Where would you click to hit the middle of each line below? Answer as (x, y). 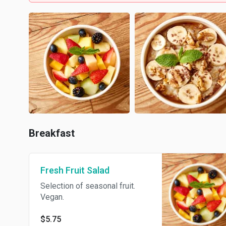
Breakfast (52, 133)
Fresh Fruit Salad (75, 170)
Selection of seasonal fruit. (88, 186)
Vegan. (52, 197)
